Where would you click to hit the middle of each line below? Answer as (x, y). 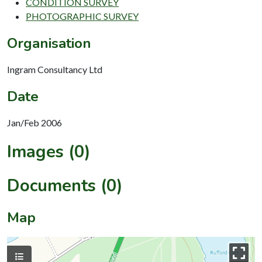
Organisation (49, 43)
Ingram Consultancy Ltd (55, 69)
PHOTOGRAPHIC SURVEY (82, 16)
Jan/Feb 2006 (35, 122)
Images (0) (49, 151)
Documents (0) (65, 185)
